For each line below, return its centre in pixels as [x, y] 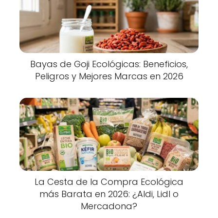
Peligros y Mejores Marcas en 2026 [109, 76]
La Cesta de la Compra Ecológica [109, 182]
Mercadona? [109, 206]
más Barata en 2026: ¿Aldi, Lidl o [109, 194]
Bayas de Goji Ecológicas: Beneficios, [109, 64]
